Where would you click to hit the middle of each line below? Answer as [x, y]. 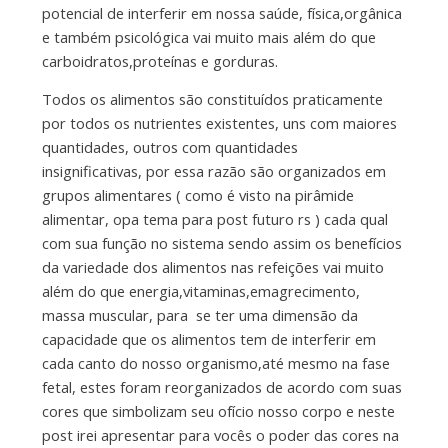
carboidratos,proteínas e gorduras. [159, 61]
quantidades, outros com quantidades [169, 147]
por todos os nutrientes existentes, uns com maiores [219, 123]
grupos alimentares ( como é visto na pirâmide [197, 195]
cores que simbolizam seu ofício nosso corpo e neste [218, 411]
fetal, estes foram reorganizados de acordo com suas [221, 387]
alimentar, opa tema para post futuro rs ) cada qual [214, 219]
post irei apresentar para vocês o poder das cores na [220, 435]
